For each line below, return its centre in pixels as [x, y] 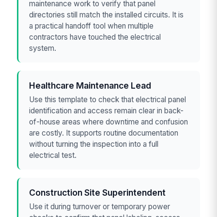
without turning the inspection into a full [94, 144]
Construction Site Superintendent [98, 192]
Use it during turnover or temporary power [100, 207]
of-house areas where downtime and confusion [109, 122]
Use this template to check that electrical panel [108, 100]
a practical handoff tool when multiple [92, 26]
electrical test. [53, 155]
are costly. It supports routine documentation [104, 133]
